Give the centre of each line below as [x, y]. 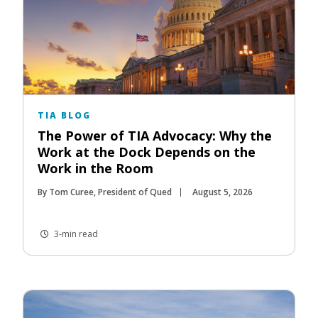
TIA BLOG [64, 115]
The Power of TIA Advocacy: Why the [155, 135]
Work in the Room [95, 168]
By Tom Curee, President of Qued [105, 192]
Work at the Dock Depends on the [147, 152]
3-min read [75, 234]
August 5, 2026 [223, 192]
